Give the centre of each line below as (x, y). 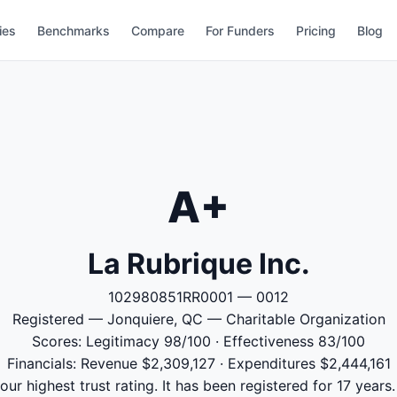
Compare (158, 30)
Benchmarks (74, 30)
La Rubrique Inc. (198, 264)
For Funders (241, 30)
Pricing (316, 30)
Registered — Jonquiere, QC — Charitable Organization (198, 319)
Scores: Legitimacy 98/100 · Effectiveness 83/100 (198, 341)
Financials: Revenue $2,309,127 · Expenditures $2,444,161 (198, 363)
